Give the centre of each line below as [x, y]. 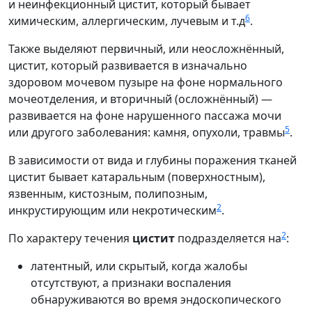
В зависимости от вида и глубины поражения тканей [153, 160]
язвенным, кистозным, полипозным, [108, 193]
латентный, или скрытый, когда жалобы [139, 266]
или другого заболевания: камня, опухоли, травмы [147, 132]
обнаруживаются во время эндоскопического [156, 299]
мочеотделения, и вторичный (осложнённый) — [140, 99]
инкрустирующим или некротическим [112, 210]
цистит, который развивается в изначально [128, 65]
